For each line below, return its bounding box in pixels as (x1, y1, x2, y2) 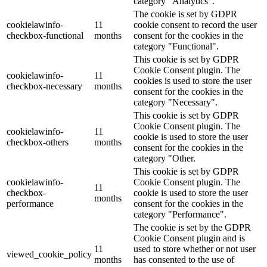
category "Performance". (133, 209, 226, 220)
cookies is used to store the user (133, 76, 252, 86)
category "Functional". (133, 41, 219, 52)
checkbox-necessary (7, 81, 82, 92)
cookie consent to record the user (133, 20, 257, 30)
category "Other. (133, 153, 195, 164)
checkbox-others (7, 137, 69, 148)
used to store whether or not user (133, 244, 256, 254)
